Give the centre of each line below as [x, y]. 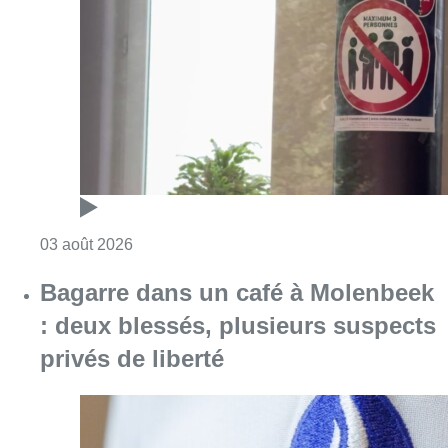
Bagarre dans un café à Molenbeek [237, 292]
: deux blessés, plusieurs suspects [238, 325]
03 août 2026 [86, 244]
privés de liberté [132, 358]
